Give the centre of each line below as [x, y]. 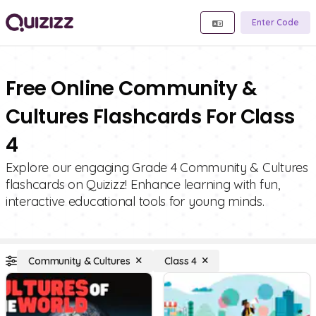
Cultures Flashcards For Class [150, 117]
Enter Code [275, 22]
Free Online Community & [132, 89]
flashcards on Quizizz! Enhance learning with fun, [143, 184]
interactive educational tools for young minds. [135, 201]
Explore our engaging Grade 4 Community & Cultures [157, 168]
